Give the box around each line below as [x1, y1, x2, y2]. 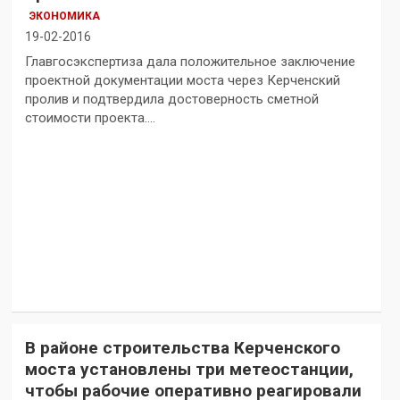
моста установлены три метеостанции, [24, 359, 354, 380]
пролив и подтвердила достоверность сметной [24, 91, 319, 108]
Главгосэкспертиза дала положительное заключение [24, 54, 355, 71]
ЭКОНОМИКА [29, 10, 100, 23]
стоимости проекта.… [24, 110, 155, 127]
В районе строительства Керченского [24, 337, 340, 359]
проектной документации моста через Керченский [24, 72, 340, 89]
